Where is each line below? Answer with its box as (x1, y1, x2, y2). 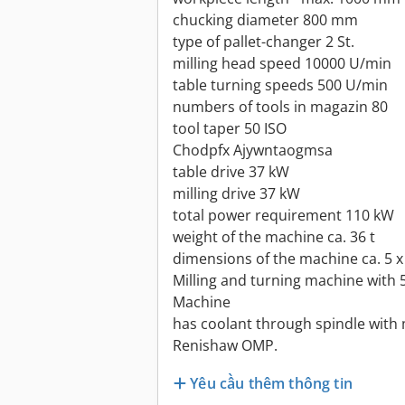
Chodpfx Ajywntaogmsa (173, 140, 333, 161)
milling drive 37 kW (173, 184, 300, 204)
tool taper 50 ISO (173, 118, 287, 139)
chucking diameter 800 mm (173, 10, 358, 31)
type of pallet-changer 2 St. (173, 32, 354, 52)
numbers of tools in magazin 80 (173, 97, 388, 118)
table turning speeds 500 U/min (173, 75, 388, 96)
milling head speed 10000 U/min (173, 53, 391, 74)
